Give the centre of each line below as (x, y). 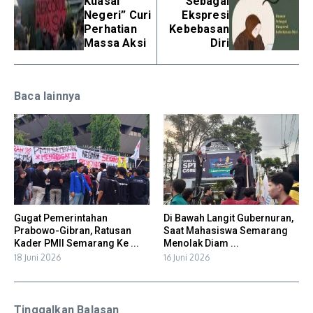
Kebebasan (199, 29)
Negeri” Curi (118, 15)
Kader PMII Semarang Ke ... (77, 243)
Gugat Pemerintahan (61, 218)
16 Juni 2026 (187, 257)
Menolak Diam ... (201, 243)
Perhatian (110, 29)
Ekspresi (205, 15)
